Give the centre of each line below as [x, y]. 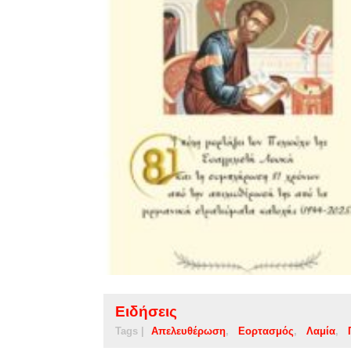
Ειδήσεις [146, 311]
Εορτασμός [266, 331]
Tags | [130, 331]
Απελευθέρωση [188, 331]
